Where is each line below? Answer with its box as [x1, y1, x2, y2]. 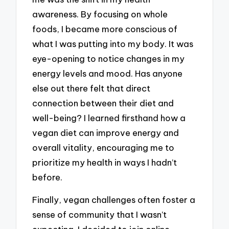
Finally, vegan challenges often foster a [32, 194, 196, 205]
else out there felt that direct [32, 82, 151, 94]
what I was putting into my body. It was [32, 38, 194, 49]
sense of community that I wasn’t [32, 209, 167, 220]
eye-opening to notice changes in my [32, 53, 185, 64]
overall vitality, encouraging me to [32, 142, 175, 153]
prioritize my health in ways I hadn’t [32, 156, 177, 168]
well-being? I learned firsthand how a [32, 112, 186, 123]
